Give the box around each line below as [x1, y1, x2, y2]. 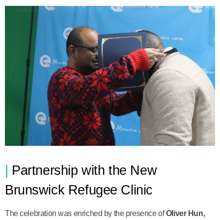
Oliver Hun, [165, 209, 205, 218]
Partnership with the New [12, 163, 157, 178]
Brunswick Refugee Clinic [5, 182, 153, 198]
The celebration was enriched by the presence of [5, 209, 166, 218]
